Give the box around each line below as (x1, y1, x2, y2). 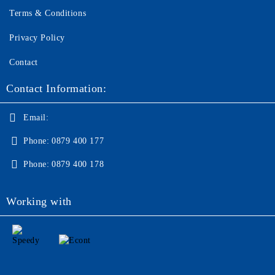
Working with (6, 195, 72, 207)
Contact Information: (6, 82, 107, 95)
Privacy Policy (9, 33, 65, 42)
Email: (23, 113, 49, 122)
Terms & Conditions (9, 9, 87, 18)
